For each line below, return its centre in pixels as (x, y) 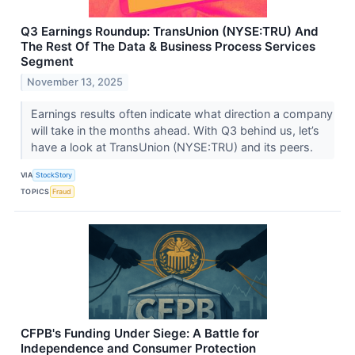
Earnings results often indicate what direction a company (181, 113)
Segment (47, 61)
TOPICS (35, 192)
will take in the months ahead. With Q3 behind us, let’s (175, 130)
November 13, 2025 (75, 82)
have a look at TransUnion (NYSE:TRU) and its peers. (173, 147)
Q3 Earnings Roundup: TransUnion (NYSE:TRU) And (170, 31)
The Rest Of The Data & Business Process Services (168, 46)
